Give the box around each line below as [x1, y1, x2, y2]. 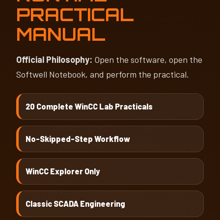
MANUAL [16, 23, 106, 46]
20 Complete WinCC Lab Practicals [26, 102, 153, 111]
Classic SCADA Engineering [26, 199, 125, 209]
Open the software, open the [92, 54, 202, 65]
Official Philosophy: [16, 54, 92, 65]
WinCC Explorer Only [26, 166, 100, 176]
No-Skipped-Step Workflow [26, 134, 130, 144]
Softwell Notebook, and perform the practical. [16, 69, 189, 80]
